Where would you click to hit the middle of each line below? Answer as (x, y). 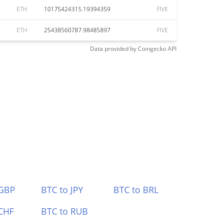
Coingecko (152, 49)
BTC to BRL (136, 190)
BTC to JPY (62, 190)
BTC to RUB (64, 211)
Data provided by (113, 49)
